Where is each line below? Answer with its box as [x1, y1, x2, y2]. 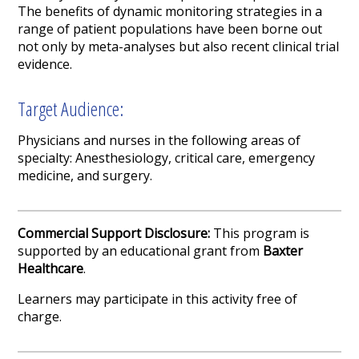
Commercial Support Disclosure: [18, 224, 214, 243]
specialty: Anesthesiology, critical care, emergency [18, 149, 316, 167]
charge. [18, 308, 63, 326]
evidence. [18, 55, 76, 74]
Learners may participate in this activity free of [18, 290, 298, 309]
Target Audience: [18, 95, 124, 123]
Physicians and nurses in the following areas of [18, 131, 301, 150]
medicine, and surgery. [18, 167, 153, 185]
